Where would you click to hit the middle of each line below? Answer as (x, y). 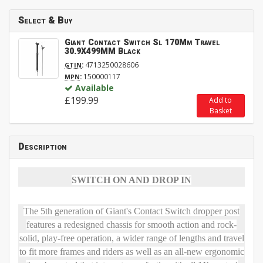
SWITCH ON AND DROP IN (131, 180)
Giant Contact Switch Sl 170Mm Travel (142, 43)
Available (95, 88)
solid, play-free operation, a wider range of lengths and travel (131, 238)
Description (43, 147)
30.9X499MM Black (102, 52)
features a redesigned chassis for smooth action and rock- (131, 225)
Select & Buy (45, 21)
